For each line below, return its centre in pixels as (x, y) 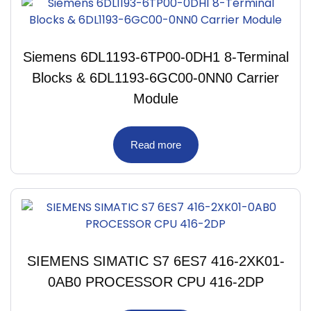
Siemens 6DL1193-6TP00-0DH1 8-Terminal (155, 57)
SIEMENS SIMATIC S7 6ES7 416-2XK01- (155, 261)
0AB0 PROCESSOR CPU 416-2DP (155, 281)
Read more (155, 144)
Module (155, 98)
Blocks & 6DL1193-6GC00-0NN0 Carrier (155, 77)
